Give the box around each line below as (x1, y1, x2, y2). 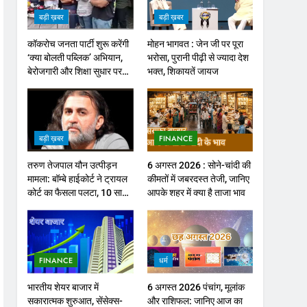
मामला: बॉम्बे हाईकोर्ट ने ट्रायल (27, 173, 128, 185)
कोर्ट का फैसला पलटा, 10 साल (27, 187, 101, 199)
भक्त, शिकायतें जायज (167, 65, 219, 77)
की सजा (27, 201, 54, 212)
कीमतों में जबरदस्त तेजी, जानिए (147, 173, 249, 185)
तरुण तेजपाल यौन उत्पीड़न (27, 160, 118, 171)
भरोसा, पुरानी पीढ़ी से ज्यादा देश (147, 51, 249, 63)
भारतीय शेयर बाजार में (27, 281, 99, 293)
